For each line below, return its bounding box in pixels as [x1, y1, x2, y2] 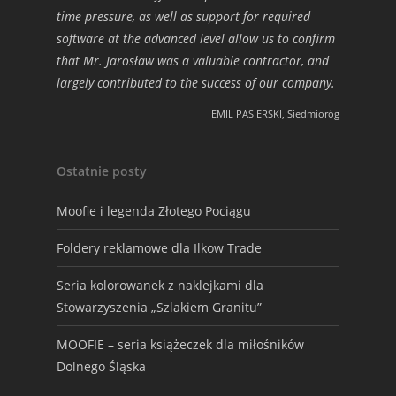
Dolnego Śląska [57, 358, 146, 375]
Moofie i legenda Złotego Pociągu [57, 202, 251, 219]
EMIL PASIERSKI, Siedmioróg [211, 107, 339, 120]
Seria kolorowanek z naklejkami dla [57, 277, 263, 293]
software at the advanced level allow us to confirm [57, 30, 335, 47]
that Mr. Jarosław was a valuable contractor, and [57, 52, 329, 69]
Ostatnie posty [57, 163, 147, 179]
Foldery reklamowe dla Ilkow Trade [57, 240, 262, 256]
